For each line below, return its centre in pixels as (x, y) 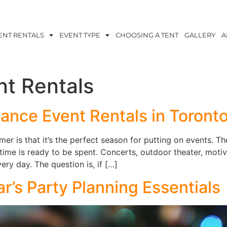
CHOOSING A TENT (147, 35)
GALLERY (200, 35)
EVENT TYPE (80, 35)
